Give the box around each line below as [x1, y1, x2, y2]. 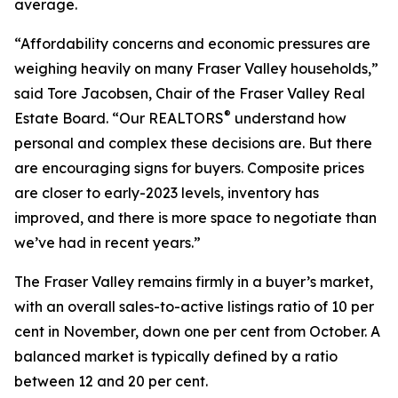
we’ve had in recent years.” [14, 234, 201, 251]
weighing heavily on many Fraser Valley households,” [14, 60, 378, 77]
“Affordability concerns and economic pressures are [14, 35, 370, 52]
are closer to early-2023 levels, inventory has [14, 184, 319, 202]
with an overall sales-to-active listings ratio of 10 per [14, 298, 374, 315]
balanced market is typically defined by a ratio [14, 347, 338, 365]
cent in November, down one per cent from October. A [14, 322, 380, 340]
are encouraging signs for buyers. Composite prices [14, 159, 364, 177]
